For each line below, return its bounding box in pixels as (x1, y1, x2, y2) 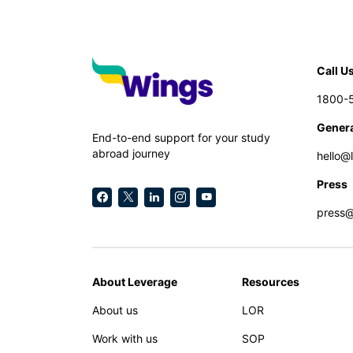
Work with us (92, 332, 158, 345)
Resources (242, 275, 299, 288)
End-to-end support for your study (92, 130, 270, 144)
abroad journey (92, 146, 170, 160)
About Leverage (92, 275, 177, 288)
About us (92, 303, 138, 317)
